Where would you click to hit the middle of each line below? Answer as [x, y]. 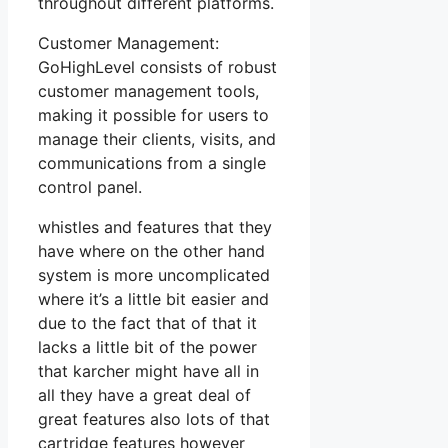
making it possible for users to [153, 114]
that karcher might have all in [148, 370]
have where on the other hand [151, 250]
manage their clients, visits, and [157, 138]
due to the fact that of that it [147, 322]
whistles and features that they [155, 226]
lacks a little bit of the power [147, 346]
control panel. [90, 186]
